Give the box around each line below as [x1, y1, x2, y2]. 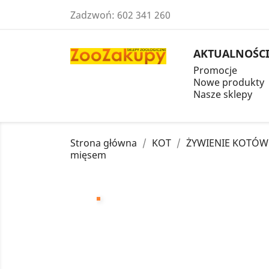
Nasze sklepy [193, 88, 252, 101]
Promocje [193, 64, 237, 77]
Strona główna [70, 136, 137, 150]
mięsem [70, 148, 106, 162]
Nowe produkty [193, 76, 264, 89]
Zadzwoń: [70, 8, 117, 22]
